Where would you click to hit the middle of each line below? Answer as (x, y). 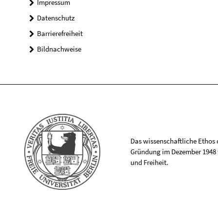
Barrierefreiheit (60, 33)
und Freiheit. (149, 162)
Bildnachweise (59, 49)
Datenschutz (56, 18)
